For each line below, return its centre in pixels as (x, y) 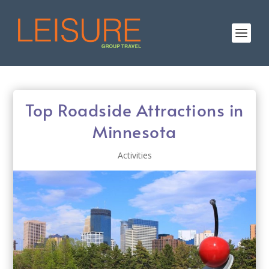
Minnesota (134, 131)
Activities (134, 155)
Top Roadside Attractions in (134, 110)
